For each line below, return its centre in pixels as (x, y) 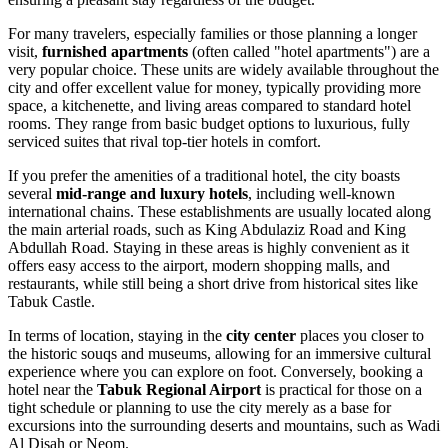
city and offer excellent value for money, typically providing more (214, 87)
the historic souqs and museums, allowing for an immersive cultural (219, 353)
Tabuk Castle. (51, 301)
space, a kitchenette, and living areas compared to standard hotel (209, 105)
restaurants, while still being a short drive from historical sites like (213, 283)
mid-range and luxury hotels (152, 193)
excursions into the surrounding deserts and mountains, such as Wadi (224, 425)
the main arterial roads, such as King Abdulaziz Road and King (207, 229)
